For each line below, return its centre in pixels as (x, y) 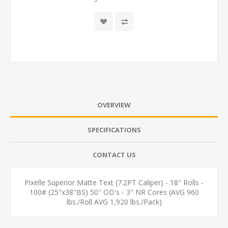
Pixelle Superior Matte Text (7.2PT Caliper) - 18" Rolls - (114, 183)
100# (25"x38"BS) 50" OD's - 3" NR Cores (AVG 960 (114, 192)
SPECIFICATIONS (114, 130)
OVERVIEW (114, 105)
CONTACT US (114, 155)
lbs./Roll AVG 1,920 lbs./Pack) (114, 202)
